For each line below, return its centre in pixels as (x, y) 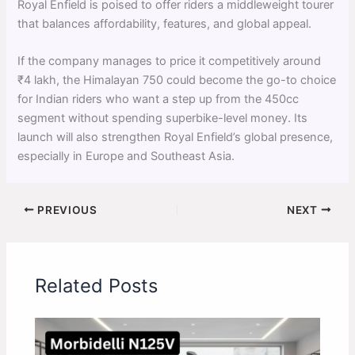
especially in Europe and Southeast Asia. (126, 156)
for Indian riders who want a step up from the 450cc (158, 99)
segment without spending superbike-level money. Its (163, 118)
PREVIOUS (66, 210)
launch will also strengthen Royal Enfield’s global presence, (176, 137)
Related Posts (97, 286)
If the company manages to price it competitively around (170, 61)
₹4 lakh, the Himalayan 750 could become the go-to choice (177, 80)
